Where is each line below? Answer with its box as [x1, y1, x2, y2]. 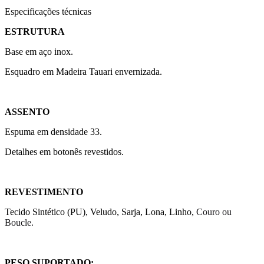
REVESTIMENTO [5, 186, 83, 197]
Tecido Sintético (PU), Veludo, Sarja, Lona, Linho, [5, 206, 196, 217]
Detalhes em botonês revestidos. [5, 146, 124, 157]
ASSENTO [5, 106, 49, 117]
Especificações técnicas [5, 6, 91, 16]
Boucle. [5, 217, 34, 227]
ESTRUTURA [5, 26, 65, 37]
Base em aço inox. [5, 46, 73, 57]
